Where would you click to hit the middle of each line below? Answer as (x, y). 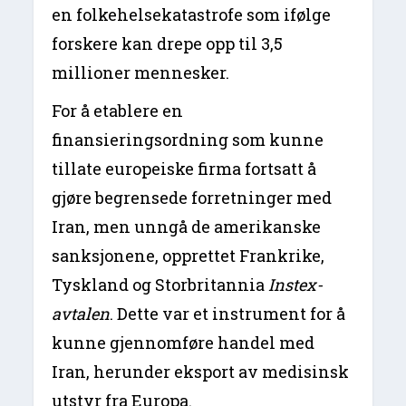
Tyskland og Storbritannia (160, 285)
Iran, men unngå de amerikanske (187, 227)
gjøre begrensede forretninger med (192, 198)
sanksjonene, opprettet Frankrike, (188, 256)
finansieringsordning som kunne (188, 140)
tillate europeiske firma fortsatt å (184, 169)
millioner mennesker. (141, 73)
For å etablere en (118, 111)
